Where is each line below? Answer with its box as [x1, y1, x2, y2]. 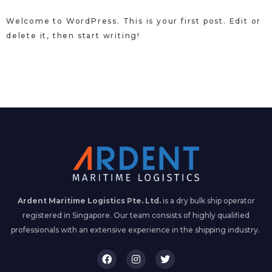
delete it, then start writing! [6, 31, 141, 41]
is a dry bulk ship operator [160, 195, 255, 205]
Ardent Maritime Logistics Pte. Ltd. [17, 195, 161, 205]
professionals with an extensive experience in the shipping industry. [10, 225, 262, 234]
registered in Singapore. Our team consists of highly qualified [22, 210, 250, 220]
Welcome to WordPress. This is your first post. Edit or [6, 16, 262, 26]
